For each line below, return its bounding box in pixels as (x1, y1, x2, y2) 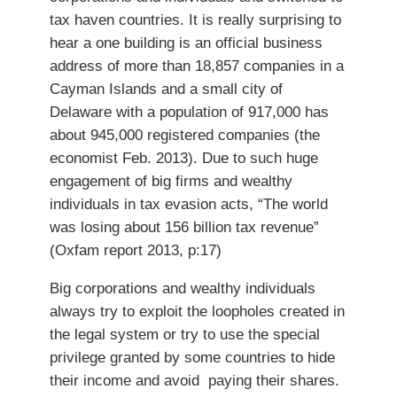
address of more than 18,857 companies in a (50, 58, 344, 74)
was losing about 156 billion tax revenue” (50, 219, 319, 236)
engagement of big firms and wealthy (50, 173, 292, 190)
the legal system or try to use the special (50, 325, 320, 342)
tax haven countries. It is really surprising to (50, 12, 341, 28)
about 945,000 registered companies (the (50, 127, 320, 144)
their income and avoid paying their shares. (50, 371, 339, 388)
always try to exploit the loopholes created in (50, 302, 345, 319)
